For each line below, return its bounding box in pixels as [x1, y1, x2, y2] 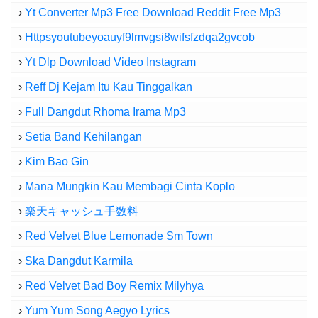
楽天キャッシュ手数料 [25, 205, 138, 217]
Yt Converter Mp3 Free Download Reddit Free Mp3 [25, 6, 281, 18]
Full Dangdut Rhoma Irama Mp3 [25, 106, 186, 118]
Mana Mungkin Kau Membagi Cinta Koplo [25, 180, 235, 192]
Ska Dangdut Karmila [25, 255, 133, 267]
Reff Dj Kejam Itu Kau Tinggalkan [25, 81, 192, 93]
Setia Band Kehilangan [25, 131, 142, 143]
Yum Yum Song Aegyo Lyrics [25, 305, 170, 317]
